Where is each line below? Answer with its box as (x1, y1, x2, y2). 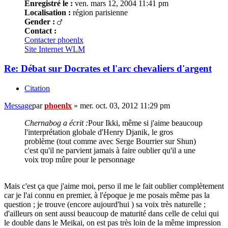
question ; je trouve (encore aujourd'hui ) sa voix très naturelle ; (4, 200, 206, 209)
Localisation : (24, 8, 71, 17)
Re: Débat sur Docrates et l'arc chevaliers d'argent (4, 63, 212, 74)
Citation (24, 84, 50, 93)
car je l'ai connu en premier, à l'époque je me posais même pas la (4, 191, 210, 200)
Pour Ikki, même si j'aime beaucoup (88, 119, 203, 128)
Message (4, 101, 32, 110)
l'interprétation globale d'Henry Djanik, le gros (24, 128, 173, 137)
